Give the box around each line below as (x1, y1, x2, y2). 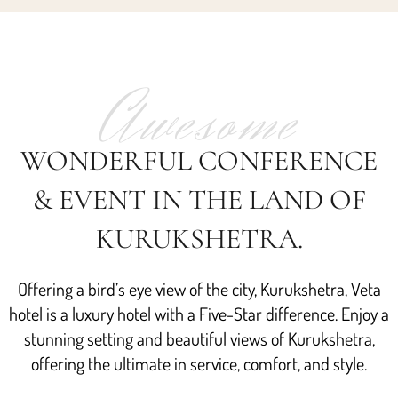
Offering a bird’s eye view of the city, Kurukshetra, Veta (17, 276, 381, 300)
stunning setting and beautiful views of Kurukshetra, (23, 326, 375, 350)
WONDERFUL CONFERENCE (20, 142, 378, 178)
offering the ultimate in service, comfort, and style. (31, 351, 367, 375)
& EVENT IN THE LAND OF (32, 181, 366, 217)
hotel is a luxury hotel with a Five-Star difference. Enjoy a (9, 301, 389, 325)
